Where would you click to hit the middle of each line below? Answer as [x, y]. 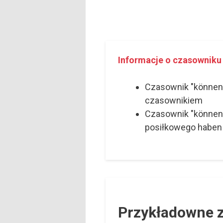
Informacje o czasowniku [170, 60]
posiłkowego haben [183, 127]
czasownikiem [174, 101]
